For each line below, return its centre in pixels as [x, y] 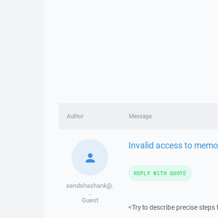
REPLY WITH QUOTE [160, 173]
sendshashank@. [90, 186]
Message [140, 116]
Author [75, 116]
